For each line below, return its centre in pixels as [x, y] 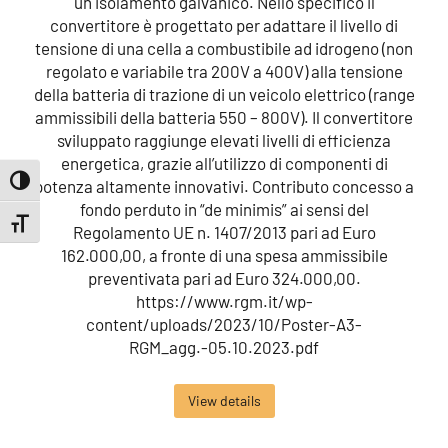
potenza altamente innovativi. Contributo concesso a [224, 185]
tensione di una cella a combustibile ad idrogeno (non [224, 47]
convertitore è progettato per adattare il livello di [224, 24]
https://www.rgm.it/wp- [224, 300]
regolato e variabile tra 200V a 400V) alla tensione [224, 70]
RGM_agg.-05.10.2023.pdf [224, 346]
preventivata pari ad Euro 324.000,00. [224, 277]
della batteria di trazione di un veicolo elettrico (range [224, 93]
